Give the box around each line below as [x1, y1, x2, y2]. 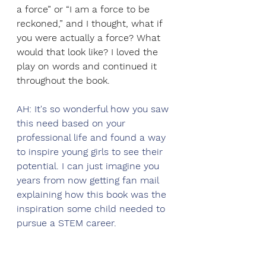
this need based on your [17, 118, 128, 129]
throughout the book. [17, 75, 113, 86]
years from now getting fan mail [17, 175, 161, 186]
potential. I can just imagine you [17, 160, 162, 172]
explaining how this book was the [17, 189, 169, 200]
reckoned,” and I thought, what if [17, 18, 165, 29]
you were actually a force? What [17, 32, 163, 43]
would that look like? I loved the [17, 46, 161, 58]
